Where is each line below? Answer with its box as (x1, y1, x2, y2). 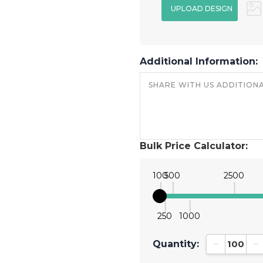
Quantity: (153, 238, 199, 249)
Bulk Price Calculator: (140, 140, 248, 151)
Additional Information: (140, 55, 261, 67)
